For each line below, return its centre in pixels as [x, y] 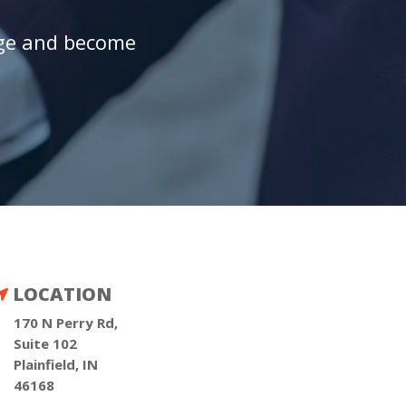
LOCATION [62, 294]
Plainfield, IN [55, 364]
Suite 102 [45, 343]
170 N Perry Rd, [65, 322]
